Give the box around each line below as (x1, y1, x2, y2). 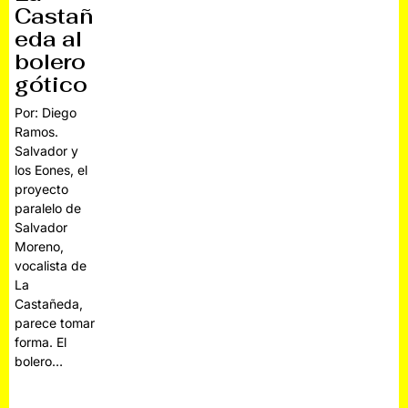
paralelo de (15, 199, 82, 216)
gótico (15, 70, 88, 98)
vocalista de (15, 257, 87, 273)
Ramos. (15, 123, 59, 139)
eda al (15, 25, 83, 53)
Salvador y (15, 142, 79, 158)
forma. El (15, 333, 67, 350)
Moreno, (15, 238, 65, 254)
